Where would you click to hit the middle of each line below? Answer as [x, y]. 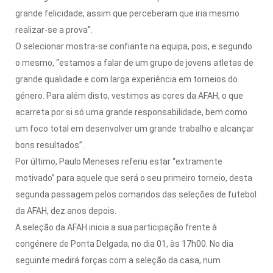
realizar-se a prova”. [54, 30]
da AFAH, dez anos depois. [66, 211]
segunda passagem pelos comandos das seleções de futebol [136, 194]
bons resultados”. [50, 145]
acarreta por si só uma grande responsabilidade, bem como [131, 112]
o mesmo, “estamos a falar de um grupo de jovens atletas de [134, 62]
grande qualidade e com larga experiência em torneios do [126, 79]
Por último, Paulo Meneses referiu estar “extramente [119, 161]
